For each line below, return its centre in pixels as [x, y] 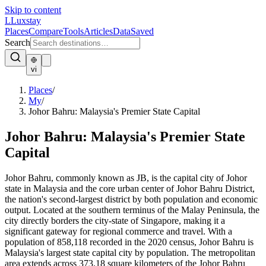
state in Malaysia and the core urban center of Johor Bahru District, [130, 188]
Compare [46, 31]
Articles [98, 31]
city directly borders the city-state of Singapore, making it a [115, 220]
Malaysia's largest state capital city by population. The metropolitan [130, 252]
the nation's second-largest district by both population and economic [131, 199]
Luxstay [26, 20]
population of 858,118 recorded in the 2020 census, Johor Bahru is [129, 242]
